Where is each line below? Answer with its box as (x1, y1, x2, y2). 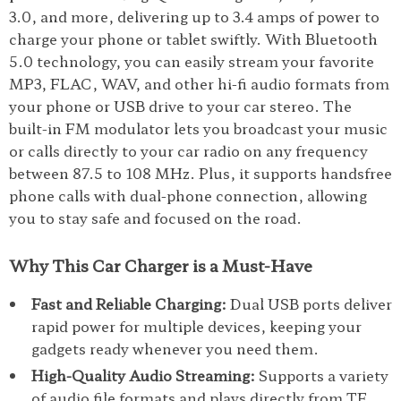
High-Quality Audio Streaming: (31, 364, 255, 386)
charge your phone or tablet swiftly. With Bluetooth (9, 28, 378, 49)
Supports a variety (255, 364, 388, 386)
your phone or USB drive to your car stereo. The (9, 95, 352, 116)
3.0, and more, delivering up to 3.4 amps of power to (9, 5, 380, 27)
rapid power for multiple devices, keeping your (31, 315, 362, 337)
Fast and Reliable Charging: (31, 293, 226, 314)
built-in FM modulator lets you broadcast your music (9, 117, 388, 139)
